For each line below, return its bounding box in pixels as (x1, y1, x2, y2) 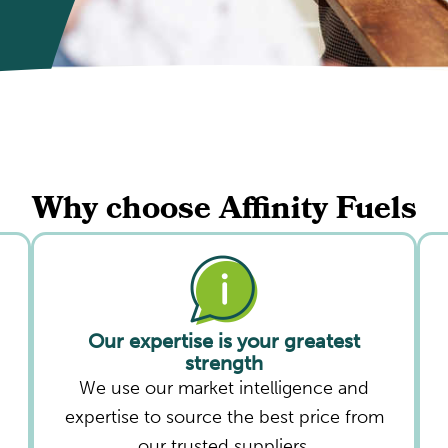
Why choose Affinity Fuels (31, 184, 417, 239)
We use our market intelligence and (79, 376, 369, 399)
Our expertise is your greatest (88, 328, 360, 353)
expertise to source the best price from (64, 405, 384, 428)
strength (185, 350, 263, 375)
